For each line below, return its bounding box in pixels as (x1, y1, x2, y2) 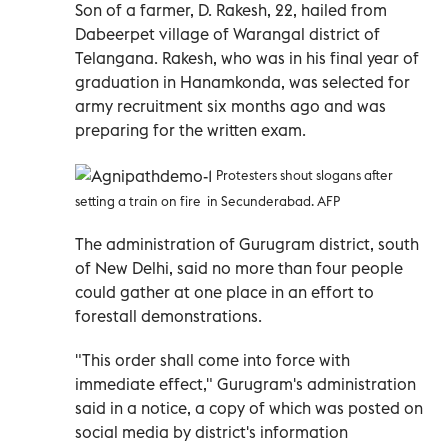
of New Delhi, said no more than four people (75, 258, 403, 279)
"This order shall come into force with (75, 350, 350, 371)
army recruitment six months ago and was (75, 96, 386, 117)
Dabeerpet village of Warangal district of (75, 24, 380, 45)
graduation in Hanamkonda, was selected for (75, 72, 410, 93)
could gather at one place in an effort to (75, 282, 374, 303)
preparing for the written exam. (75, 120, 306, 141)
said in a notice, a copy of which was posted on (75, 398, 423, 419)
